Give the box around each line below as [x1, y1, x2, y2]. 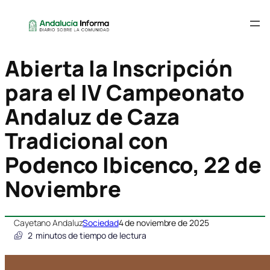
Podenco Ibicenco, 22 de [5, 150, 262, 180]
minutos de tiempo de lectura [35, 230, 147, 242]
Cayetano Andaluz [14, 217, 83, 229]
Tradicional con [5, 126, 168, 156]
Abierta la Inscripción [5, 54, 233, 84]
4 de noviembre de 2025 [118, 217, 209, 229]
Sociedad [83, 217, 119, 229]
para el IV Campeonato [5, 78, 245, 108]
